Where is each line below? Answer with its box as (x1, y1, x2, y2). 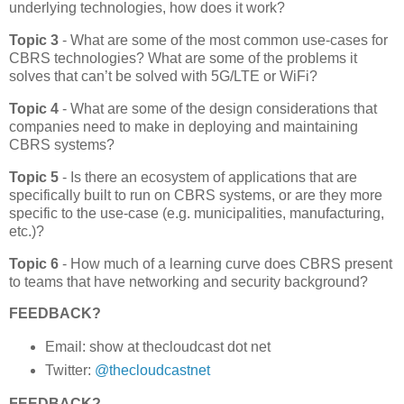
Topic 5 (9, 169, 62, 185)
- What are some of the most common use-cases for (62, 32, 388, 49)
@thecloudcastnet (94, 363, 210, 379)
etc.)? (9, 223, 44, 239)
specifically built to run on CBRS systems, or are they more (9, 187, 382, 203)
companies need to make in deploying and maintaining (9, 119, 358, 134)
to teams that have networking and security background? (9, 273, 372, 289)
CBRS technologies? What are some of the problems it (9, 50, 357, 67)
